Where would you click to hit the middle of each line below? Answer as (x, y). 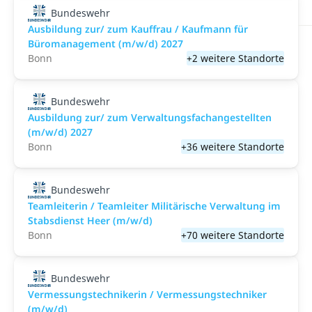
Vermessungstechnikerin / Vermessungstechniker (147, 294)
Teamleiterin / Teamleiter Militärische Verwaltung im (154, 206)
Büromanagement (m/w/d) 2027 (106, 44)
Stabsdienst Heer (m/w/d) (90, 220)
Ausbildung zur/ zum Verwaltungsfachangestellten (150, 117)
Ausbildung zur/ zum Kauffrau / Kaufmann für (138, 29)
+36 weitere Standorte (233, 147)
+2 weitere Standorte (235, 58)
